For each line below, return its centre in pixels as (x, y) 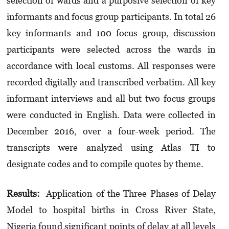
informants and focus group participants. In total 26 (111, 17)
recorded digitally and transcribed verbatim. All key (111, 82)
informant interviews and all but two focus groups (111, 99)
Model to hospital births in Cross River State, (111, 210)
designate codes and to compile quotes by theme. (105, 164)
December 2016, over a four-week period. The (111, 131)
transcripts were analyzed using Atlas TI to (111, 148)
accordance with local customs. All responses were (111, 66)
